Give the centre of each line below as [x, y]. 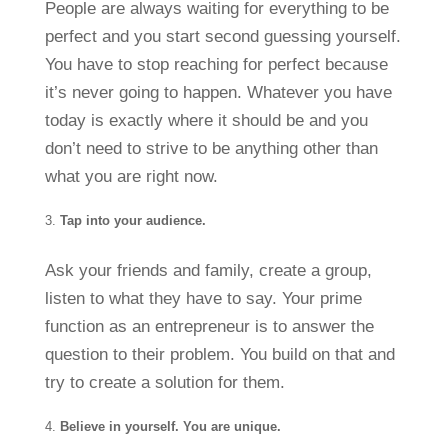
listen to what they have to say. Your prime [203, 298]
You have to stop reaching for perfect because [216, 64]
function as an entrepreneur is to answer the [209, 326]
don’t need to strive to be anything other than [211, 148]
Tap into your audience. [132, 220]
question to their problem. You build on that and [219, 354]
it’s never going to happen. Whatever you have [218, 92]
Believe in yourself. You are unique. [170, 426]
